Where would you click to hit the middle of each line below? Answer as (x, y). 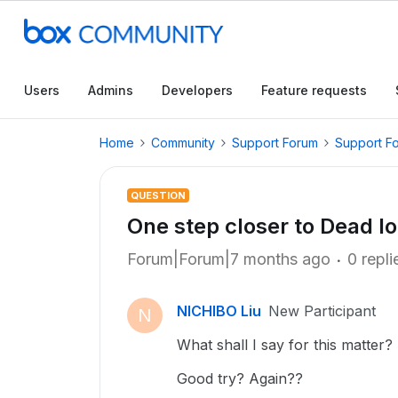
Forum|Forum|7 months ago (229, 259)
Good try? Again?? (240, 378)
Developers (197, 90)
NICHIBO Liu (219, 311)
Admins (111, 90)
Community (183, 143)
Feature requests (314, 90)
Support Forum (275, 143)
